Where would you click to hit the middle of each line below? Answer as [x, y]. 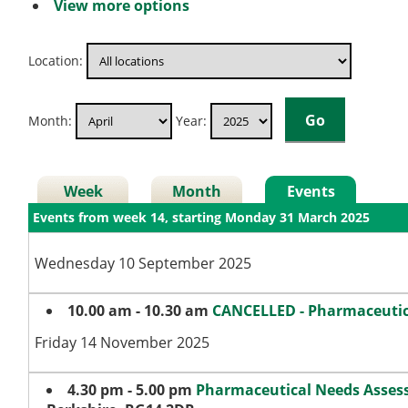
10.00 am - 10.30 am [138, 311]
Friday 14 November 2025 [122, 343]
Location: [56, 60]
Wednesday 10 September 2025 [143, 264]
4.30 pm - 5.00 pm [129, 390]
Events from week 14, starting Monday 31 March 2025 [202, 218]
